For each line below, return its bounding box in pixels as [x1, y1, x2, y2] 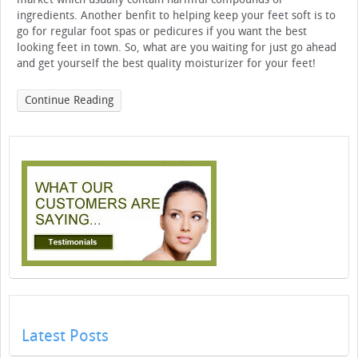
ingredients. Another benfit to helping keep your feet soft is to [17, 9, 336, 23]
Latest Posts [22, 326, 109, 346]
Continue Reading [25, 93, 113, 108]
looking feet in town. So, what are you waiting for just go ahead [17, 41, 336, 55]
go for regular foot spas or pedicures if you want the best [17, 25, 307, 39]
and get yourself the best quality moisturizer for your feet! [17, 57, 316, 71]
